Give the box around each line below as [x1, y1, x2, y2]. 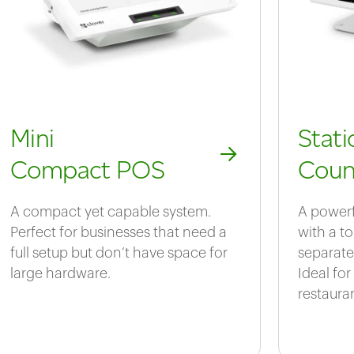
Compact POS [9, 154, 165, 186]
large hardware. [9, 266, 111, 281]
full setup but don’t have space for [9, 246, 228, 261]
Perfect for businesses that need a [9, 225, 227, 240]
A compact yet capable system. [9, 205, 211, 220]
